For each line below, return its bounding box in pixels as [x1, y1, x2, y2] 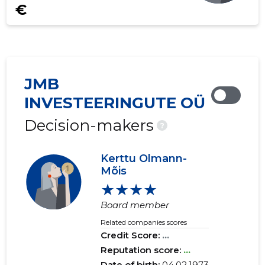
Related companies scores [101, 218, 188, 227]
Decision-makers [24, 116, 154, 135]
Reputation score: [101, 244, 184, 256]
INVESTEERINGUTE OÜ [24, 93, 206, 113]
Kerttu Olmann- [101, 152, 188, 166]
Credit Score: [101, 230, 163, 241]
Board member [101, 199, 170, 211]
